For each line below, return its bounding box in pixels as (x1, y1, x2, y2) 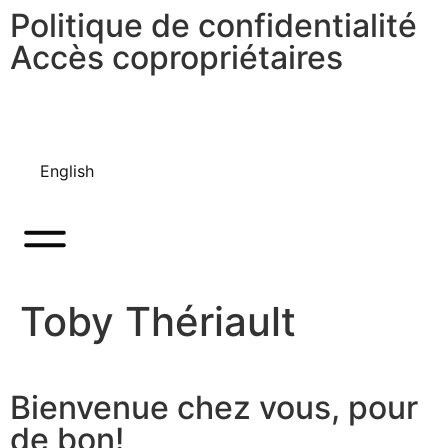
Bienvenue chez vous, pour (10, 388, 418, 427)
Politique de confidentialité (10, 6, 417, 45)
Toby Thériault (20, 297, 296, 346)
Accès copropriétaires (10, 38, 343, 77)
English (40, 161, 94, 181)
